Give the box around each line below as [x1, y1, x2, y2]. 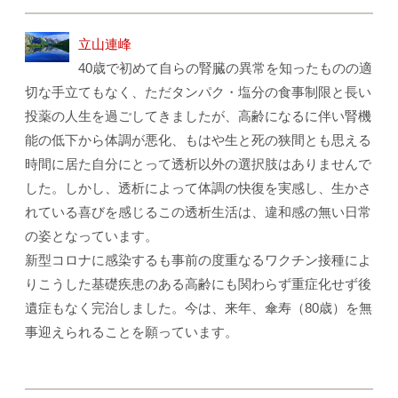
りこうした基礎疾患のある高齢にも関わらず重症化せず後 [25, 276, 372, 292]
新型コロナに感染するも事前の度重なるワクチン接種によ [25, 252, 372, 268]
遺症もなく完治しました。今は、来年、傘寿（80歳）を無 [25, 300, 373, 316]
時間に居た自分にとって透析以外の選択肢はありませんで [25, 156, 372, 172]
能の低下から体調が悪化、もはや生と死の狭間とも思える [25, 132, 372, 148]
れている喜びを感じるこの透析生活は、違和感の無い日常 [25, 204, 372, 220]
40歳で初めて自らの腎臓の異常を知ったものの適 [78, 60, 373, 76]
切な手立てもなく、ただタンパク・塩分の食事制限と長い [25, 84, 372, 100]
